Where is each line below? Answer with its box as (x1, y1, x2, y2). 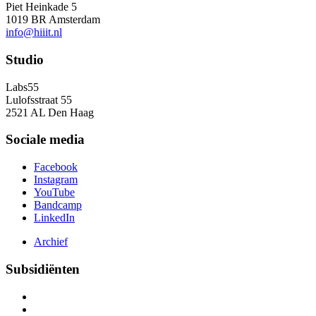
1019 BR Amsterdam (6, 13, 100, 26)
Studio (6, 51, 44, 67)
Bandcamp (34, 199, 82, 212)
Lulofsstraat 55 (6, 93, 72, 106)
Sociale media (6, 132, 85, 147)
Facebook (34, 161, 78, 174)
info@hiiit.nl (6, 26, 62, 39)
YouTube (34, 186, 75, 199)
